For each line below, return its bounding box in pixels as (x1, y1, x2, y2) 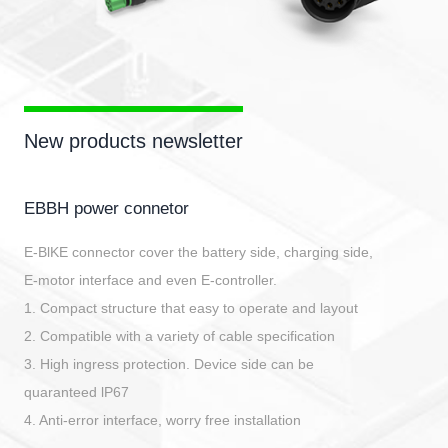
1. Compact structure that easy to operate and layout (24, 300, 358, 317)
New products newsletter (24, 130, 243, 153)
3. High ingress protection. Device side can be (24, 356, 314, 373)
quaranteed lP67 (24, 384, 129, 401)
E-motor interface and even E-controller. (24, 272, 277, 289)
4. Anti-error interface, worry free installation (24, 412, 301, 429)
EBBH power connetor (24, 199, 189, 219)
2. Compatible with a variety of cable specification (24, 328, 335, 345)
